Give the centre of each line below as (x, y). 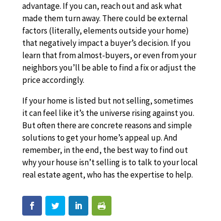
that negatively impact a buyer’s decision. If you (106, 43)
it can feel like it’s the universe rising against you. (108, 113)
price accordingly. (53, 80)
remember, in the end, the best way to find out (105, 150)
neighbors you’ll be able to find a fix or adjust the (109, 68)
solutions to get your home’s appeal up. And (100, 138)
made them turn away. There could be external (105, 18)
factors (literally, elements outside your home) (105, 31)
